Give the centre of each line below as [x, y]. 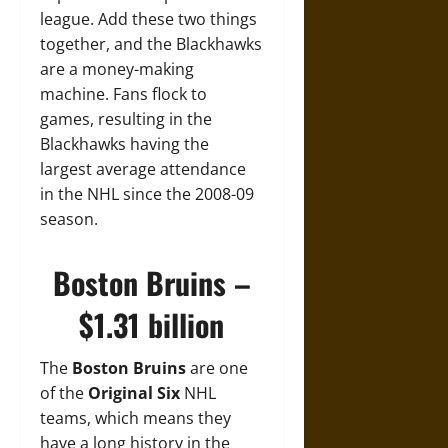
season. [69, 219]
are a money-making [117, 69]
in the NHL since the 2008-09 [147, 194]
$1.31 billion [152, 324]
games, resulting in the [126, 119]
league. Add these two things [148, 19]
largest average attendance [143, 169]
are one [217, 368]
